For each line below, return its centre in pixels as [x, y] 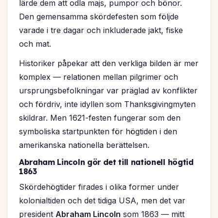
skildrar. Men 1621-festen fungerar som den [100, 118]
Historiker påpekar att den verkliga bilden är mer [109, 64]
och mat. [35, 44]
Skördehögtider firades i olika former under [99, 187]
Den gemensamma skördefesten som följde [99, 17]
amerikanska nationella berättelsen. [84, 145]
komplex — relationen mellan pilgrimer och [99, 77]
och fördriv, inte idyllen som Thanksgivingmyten [107, 104]
